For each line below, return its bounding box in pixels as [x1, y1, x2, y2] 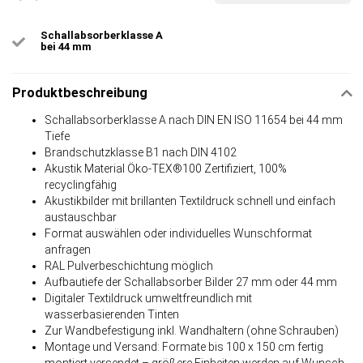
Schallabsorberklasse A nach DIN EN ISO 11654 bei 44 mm [45, 113, 343, 127]
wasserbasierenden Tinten [45, 308, 179, 322]
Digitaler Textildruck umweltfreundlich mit [45, 292, 252, 305]
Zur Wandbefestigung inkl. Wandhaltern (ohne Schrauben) [45, 324, 339, 338]
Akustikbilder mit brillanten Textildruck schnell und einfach [45, 194, 335, 208]
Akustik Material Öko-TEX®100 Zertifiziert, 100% [45, 162, 287, 176]
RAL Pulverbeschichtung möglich [45, 259, 213, 273]
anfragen [45, 243, 91, 257]
